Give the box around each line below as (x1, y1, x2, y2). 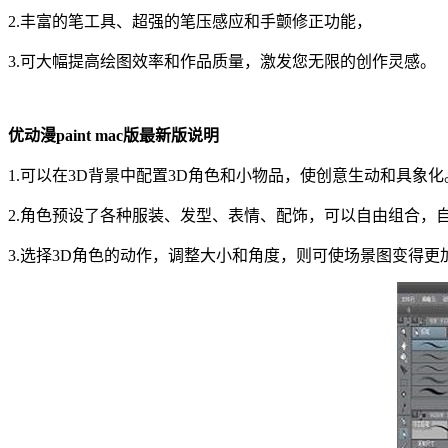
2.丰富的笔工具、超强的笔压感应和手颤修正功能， (8, 12, 372, 30)
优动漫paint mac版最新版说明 (8, 126, 219, 144)
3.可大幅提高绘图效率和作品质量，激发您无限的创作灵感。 (8, 52, 436, 70)
